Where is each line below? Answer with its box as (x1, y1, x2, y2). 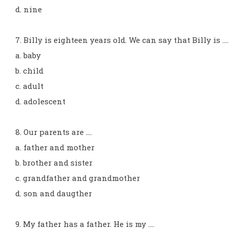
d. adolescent (15, 96, 65, 106)
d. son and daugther (15, 188, 92, 198)
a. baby (15, 50, 41, 60)
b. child (15, 65, 43, 76)
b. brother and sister (15, 157, 93, 168)
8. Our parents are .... (15, 127, 92, 137)
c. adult (15, 81, 43, 91)
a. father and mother (15, 142, 95, 152)
